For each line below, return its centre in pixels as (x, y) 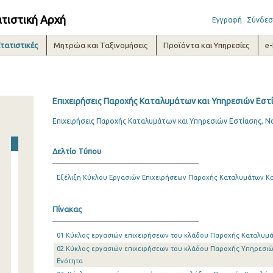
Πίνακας (67, 209)
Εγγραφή (227, 20)
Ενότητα (69, 261)
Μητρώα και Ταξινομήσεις (101, 45)
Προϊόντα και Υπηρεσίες (207, 45)
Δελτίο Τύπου (76, 151)
